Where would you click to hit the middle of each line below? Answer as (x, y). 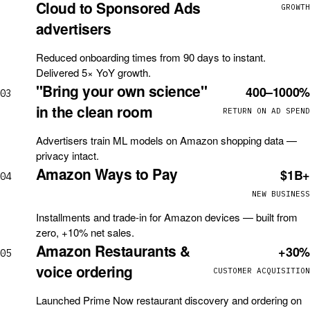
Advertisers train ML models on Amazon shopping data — (166, 140)
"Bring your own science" (122, 91)
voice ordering (84, 271)
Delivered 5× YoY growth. (93, 72)
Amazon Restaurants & (113, 250)
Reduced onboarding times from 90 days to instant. (151, 57)
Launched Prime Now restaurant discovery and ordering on (169, 300)
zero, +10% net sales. (85, 232)
